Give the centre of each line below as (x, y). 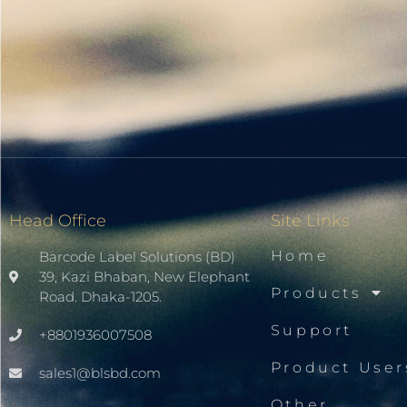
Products (316, 293)
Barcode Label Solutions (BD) (137, 256)
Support (312, 330)
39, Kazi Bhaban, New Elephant (144, 276)
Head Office (58, 220)
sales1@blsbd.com (99, 372)
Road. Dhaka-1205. (100, 296)
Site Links (310, 220)
